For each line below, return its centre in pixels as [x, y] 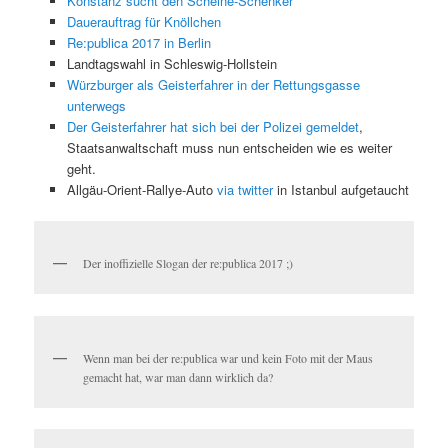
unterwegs [96, 106]
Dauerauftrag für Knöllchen [143, 22]
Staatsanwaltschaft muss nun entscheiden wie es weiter [229, 148]
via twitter [244, 190]
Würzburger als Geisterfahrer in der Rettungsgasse [213, 85]
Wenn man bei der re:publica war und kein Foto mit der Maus [228, 357]
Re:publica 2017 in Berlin [138, 43]
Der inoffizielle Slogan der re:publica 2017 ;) [188, 263]
